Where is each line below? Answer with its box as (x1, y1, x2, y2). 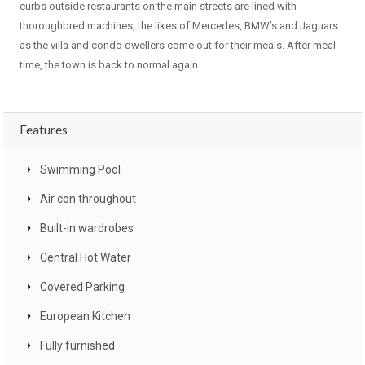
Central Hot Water (40, 251, 131, 265)
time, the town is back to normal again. (20, 59, 200, 72)
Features (20, 121, 68, 138)
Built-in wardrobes (40, 222, 134, 235)
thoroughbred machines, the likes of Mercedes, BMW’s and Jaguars (20, 20, 338, 33)
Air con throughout (40, 192, 136, 206)
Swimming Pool (40, 163, 121, 177)
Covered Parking (40, 280, 125, 294)
